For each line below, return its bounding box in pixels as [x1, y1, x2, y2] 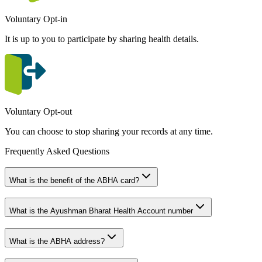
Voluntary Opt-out [5, 106, 72, 116]
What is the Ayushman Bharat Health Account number [9, 206, 193, 216]
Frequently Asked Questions [5, 146, 109, 156]
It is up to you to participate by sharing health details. [5, 33, 199, 44]
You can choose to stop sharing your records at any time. [5, 126, 213, 136]
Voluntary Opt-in [5, 13, 67, 24]
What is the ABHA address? [9, 236, 105, 246]
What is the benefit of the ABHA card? [9, 176, 139, 185]
